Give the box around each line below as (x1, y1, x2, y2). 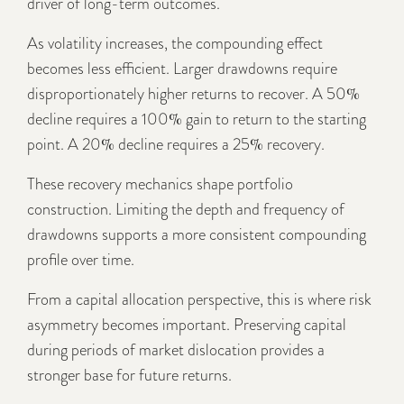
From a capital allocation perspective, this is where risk (27, 287, 372, 311)
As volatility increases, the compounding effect (27, 31, 323, 55)
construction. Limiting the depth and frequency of (27, 197, 344, 221)
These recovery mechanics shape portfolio (27, 171, 293, 196)
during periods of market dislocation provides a (27, 337, 325, 362)
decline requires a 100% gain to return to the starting (27, 106, 366, 131)
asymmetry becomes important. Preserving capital (27, 312, 346, 336)
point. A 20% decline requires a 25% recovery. (27, 132, 325, 156)
